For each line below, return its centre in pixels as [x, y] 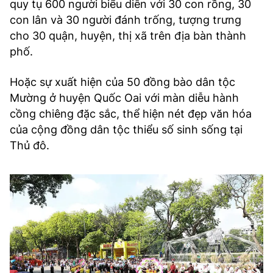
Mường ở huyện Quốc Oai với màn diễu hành [124, 98]
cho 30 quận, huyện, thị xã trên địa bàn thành [128, 36]
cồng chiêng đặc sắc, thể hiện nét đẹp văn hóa [131, 114]
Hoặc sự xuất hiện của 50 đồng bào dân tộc [122, 82]
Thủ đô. [30, 146]
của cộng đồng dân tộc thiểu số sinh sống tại [126, 130]
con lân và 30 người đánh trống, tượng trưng [126, 20]
